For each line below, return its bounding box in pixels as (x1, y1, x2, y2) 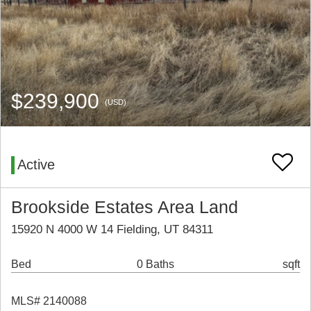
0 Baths (136, 258, 174, 271)
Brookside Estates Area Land (11, 198, 238, 217)
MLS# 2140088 (11, 295, 87, 308)
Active (17, 157, 55, 173)
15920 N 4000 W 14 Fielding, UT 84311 (11, 223, 213, 237)
